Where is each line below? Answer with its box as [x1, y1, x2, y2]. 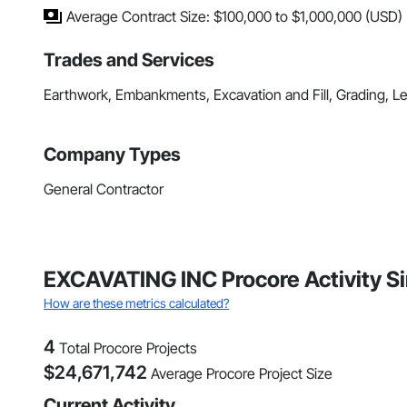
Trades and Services [44, 49, 214, 72]
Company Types [44, 144, 181, 166]
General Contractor [44, 180, 164, 199]
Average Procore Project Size [151, 364, 333, 383]
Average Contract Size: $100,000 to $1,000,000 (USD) [66, 7, 402, 26]
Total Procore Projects [59, 339, 197, 358]
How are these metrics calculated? [44, 295, 229, 312]
